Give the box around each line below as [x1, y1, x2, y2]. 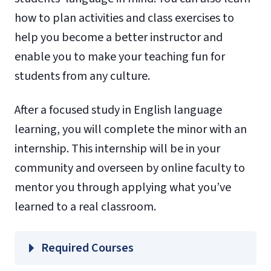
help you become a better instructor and [15, 28, 223, 46]
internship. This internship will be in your [15, 140, 220, 157]
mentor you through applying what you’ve [15, 178, 231, 196]
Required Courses [41, 239, 134, 256]
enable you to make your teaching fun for [15, 48, 225, 65]
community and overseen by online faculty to [15, 159, 245, 177]
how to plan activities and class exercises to [15, 9, 234, 27]
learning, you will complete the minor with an [15, 120, 247, 138]
